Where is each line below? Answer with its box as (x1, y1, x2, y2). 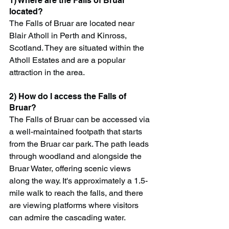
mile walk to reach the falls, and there (9, 188, 145, 198)
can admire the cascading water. (9, 213, 126, 223)
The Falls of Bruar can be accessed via (9, 114, 152, 125)
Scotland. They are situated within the (9, 43, 146, 53)
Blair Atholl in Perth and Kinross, (9, 31, 129, 41)
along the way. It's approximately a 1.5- (9, 176, 148, 186)
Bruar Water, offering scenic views (9, 164, 133, 174)
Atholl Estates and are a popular (9, 55, 127, 65)
